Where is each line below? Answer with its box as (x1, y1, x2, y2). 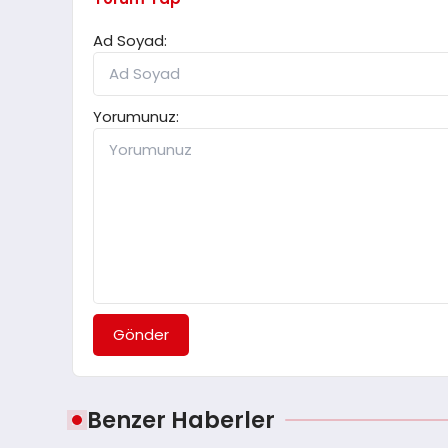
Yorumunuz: (93, 106, 179, 128)
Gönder (113, 324, 169, 346)
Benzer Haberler (87, 404, 275, 437)
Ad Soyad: (93, 30, 167, 52)
